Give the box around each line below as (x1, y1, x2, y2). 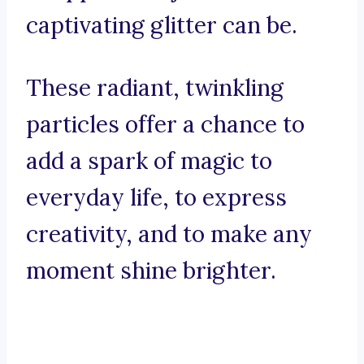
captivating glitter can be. (26, 11, 297, 41)
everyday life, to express (26, 183, 287, 213)
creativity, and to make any (26, 219, 312, 249)
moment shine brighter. (26, 256, 276, 286)
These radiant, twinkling (26, 73, 284, 103)
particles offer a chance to (26, 110, 305, 140)
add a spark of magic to (26, 146, 272, 176)
